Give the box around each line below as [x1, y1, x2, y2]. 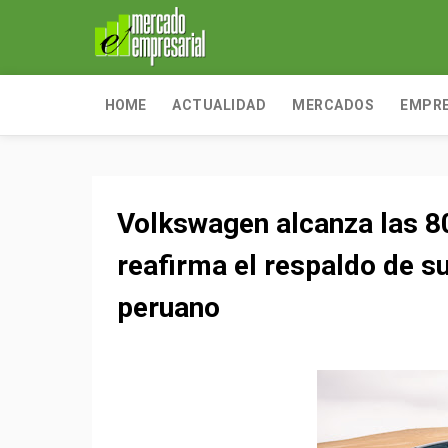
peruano [117, 291, 220, 324]
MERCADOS [292, 97, 374, 113]
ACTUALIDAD [172, 97, 266, 113]
